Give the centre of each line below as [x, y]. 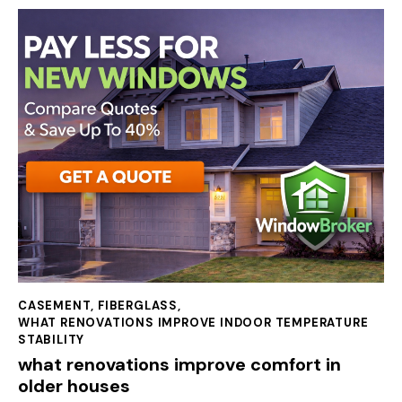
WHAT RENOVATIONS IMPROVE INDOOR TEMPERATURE [193, 322]
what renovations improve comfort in [179, 365]
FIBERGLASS [138, 305]
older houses [74, 386]
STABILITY [52, 339]
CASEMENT [55, 305]
